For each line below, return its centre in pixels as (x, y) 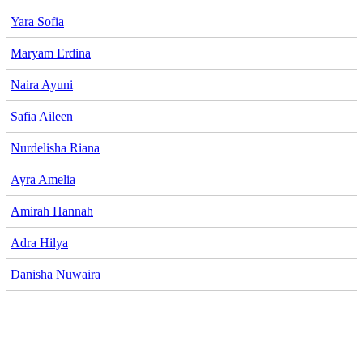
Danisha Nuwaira (56, 274)
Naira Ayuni (42, 84)
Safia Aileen (42, 116)
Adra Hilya (39, 242)
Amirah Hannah (52, 211)
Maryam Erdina (51, 53)
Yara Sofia (37, 21)
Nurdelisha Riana (55, 147)
